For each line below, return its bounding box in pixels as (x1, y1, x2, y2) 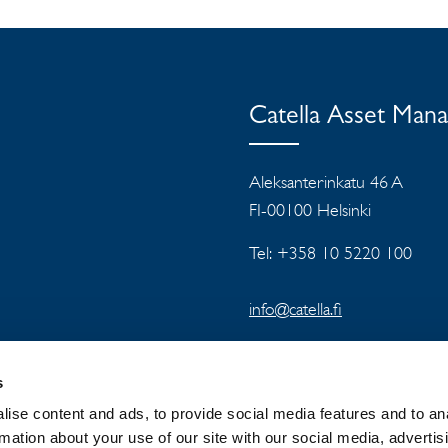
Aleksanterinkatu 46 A (249, 171, 403, 193)
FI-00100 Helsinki (249, 199, 371, 221)
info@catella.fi (249, 298, 342, 320)
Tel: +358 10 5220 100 (249, 242, 412, 264)
